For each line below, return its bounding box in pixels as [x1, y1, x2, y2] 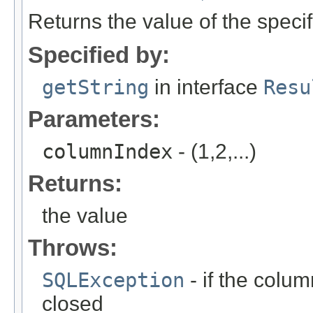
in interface [149, 75, 263, 99]
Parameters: [28, 106, 160, 133]
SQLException [42, 268, 184, 293]
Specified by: [28, 42, 170, 68]
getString [42, 75, 149, 100]
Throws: [28, 235, 117, 261]
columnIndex [42, 140, 173, 164]
